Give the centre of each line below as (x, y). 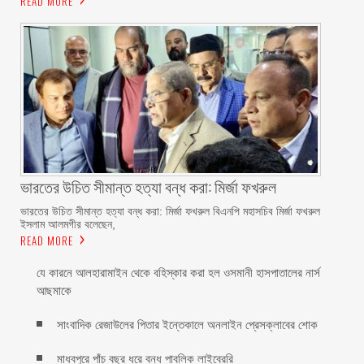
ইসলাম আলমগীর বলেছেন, (68, 224)
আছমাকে (54, 290)
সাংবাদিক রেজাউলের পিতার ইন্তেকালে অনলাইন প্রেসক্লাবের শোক (187, 324)
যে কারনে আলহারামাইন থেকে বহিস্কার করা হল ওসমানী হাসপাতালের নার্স (178, 272)
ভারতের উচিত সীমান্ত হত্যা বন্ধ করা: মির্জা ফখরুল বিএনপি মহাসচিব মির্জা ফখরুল (170, 211)
